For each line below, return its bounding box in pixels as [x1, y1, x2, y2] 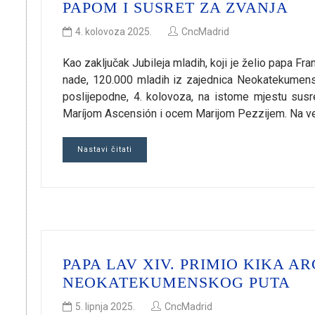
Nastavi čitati [77, 145, 132, 155]
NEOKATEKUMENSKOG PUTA [63, 274, 290, 292]
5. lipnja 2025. [75, 301, 135, 313]
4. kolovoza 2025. [75, 26, 152, 38]
